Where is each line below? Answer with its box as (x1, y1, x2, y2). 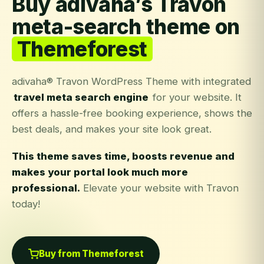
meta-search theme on (12, 14, 240, 39)
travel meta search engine (13, 91, 148, 103)
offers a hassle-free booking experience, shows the (12, 107, 252, 119)
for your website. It (150, 91, 242, 103)
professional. (12, 181, 80, 194)
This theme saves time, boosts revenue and (12, 150, 235, 162)
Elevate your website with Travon (80, 181, 239, 194)
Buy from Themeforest (38, 247, 144, 259)
